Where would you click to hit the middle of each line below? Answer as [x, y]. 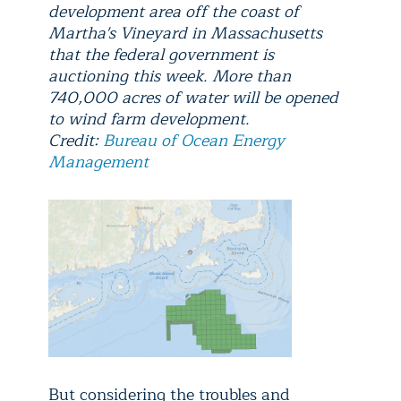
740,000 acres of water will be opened [193, 97]
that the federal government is [161, 54]
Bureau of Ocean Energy [194, 140]
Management [98, 162]
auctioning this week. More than [170, 76]
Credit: [76, 140]
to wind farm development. [149, 119]
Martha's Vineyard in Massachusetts [185, 33]
